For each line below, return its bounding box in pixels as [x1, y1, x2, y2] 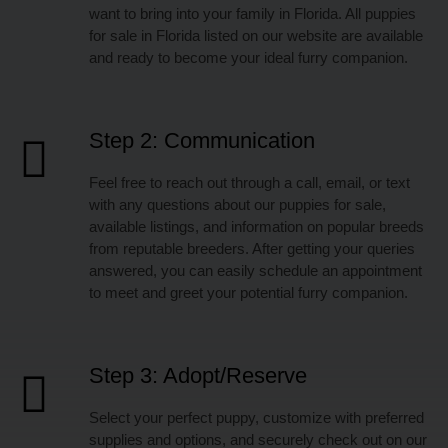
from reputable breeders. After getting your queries [89, 239, 416, 257]
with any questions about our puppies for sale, [89, 195, 387, 213]
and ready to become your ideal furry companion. [89, 48, 409, 66]
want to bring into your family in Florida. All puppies [89, 4, 417, 22]
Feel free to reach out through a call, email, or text [89, 173, 411, 191]
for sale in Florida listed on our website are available [89, 26, 424, 44]
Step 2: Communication [89, 127, 316, 153]
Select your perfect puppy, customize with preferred [89, 408, 425, 426]
